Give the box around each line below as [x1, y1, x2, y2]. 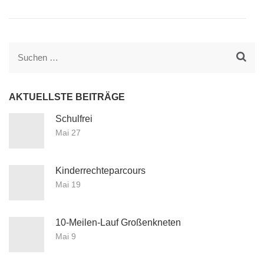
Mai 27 [55, 128, 81, 138]
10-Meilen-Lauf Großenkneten [55, 217, 181, 228]
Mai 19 [55, 180, 81, 190]
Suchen [17, 52, 53, 64]
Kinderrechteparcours [55, 166, 146, 176]
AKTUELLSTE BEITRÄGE [9, 92, 125, 102]
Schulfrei [55, 114, 93, 124]
